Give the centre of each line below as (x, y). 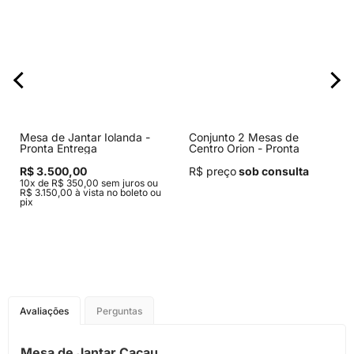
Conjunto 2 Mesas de (244, 137)
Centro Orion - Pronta (244, 148)
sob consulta (273, 171)
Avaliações (44, 311)
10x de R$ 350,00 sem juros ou (89, 183)
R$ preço (213, 171)
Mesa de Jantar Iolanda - (85, 137)
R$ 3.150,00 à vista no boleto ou (90, 192)
